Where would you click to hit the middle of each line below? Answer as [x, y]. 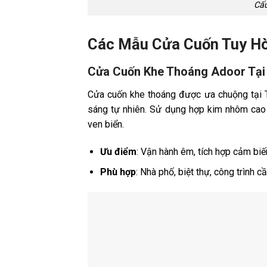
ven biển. [106, 124]
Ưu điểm [118, 151]
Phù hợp [118, 172]
